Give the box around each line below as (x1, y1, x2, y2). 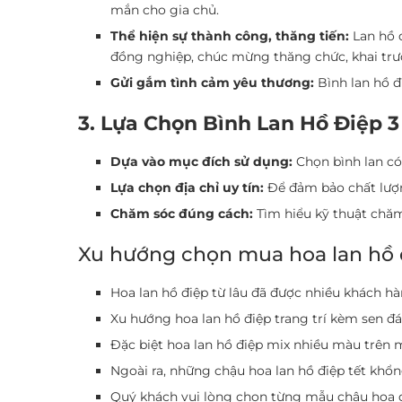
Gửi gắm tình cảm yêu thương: (110, 74, 314, 91)
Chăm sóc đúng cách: (110, 205, 253, 222)
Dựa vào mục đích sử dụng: (110, 153, 293, 170)
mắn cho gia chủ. (110, 2, 219, 18)
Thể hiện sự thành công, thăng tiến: (110, 28, 349, 44)
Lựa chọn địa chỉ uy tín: (110, 179, 264, 196)
